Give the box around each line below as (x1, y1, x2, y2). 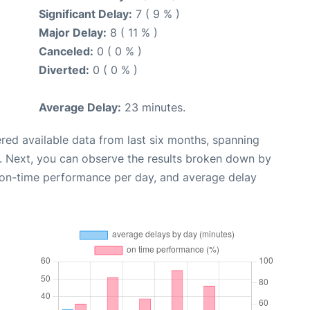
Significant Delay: (39, 6, 132, 21)
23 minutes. (121, 100, 185, 114)
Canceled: (39, 44, 93, 58)
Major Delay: (39, 25, 107, 39)
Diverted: (39, 62, 89, 77)
